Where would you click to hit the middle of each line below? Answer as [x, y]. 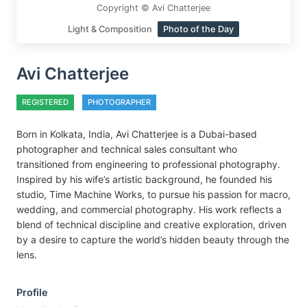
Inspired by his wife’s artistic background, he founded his [144, 179]
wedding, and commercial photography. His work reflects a [149, 209]
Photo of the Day [198, 29]
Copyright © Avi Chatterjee [153, 8]
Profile [32, 292]
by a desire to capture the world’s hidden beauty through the [153, 240]
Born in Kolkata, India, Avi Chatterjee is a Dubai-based [137, 134]
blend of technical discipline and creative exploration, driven [151, 224]
